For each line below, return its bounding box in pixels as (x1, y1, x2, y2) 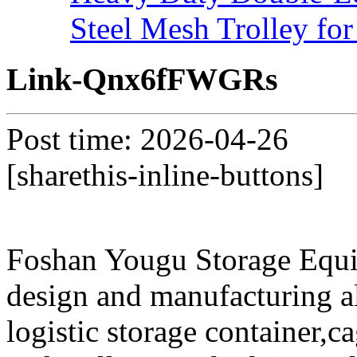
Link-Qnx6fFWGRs (6, 61, 278, 98)
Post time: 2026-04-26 (6, 122, 288, 157)
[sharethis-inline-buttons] (6, 158, 324, 193)
